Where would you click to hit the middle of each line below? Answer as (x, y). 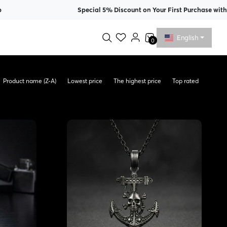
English (187, 37)
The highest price (137, 81)
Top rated (185, 81)
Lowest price (85, 81)
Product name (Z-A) (29, 81)
